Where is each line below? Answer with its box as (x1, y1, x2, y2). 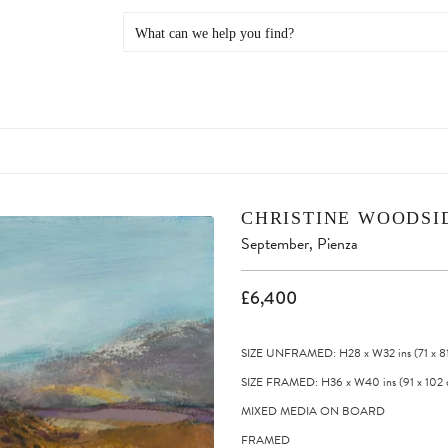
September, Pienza (241, 232, 358, 256)
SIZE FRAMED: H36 (241, 373, 343, 391)
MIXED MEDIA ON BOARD (241, 402, 385, 420)
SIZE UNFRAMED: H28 (241, 344, 361, 362)
